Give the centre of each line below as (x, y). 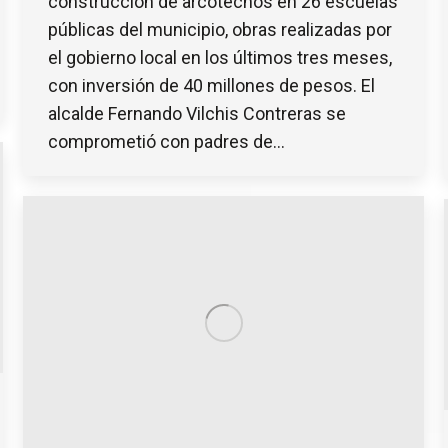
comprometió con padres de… (166, 141)
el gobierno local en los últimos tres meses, (220, 57)
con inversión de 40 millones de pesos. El (211, 85)
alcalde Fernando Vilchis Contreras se (197, 113)
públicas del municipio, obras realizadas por (220, 29)
